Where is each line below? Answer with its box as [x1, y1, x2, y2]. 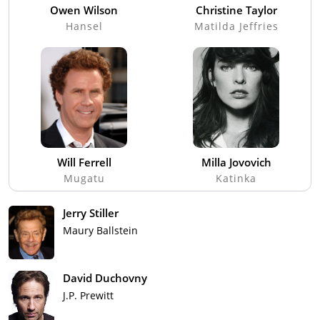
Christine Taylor [195, 3, 277, 18]
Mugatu [63, 171, 105, 186]
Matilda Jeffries [194, 19, 279, 34]
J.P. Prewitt [63, 289, 114, 303]
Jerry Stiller [63, 206, 119, 221]
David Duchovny [63, 271, 147, 286]
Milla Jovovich [201, 155, 271, 170]
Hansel [65, 19, 103, 34]
